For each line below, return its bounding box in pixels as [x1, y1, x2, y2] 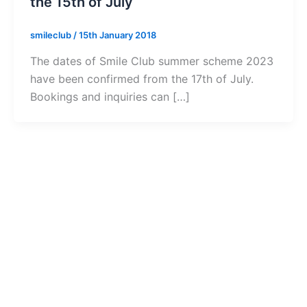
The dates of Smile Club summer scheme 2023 [30, 54, 273, 69]
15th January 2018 [79, 29, 156, 41]
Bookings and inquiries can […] [30, 90, 190, 104]
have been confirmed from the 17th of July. [30, 72, 254, 86]
